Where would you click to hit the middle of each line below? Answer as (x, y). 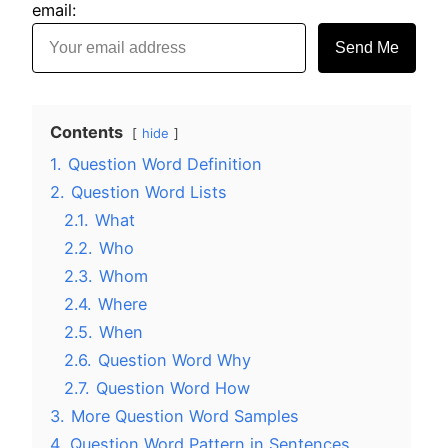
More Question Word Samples (185, 415)
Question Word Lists (149, 191)
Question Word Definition (165, 163)
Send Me (367, 47)
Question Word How (173, 387)
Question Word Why (174, 359)
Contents (86, 131)
